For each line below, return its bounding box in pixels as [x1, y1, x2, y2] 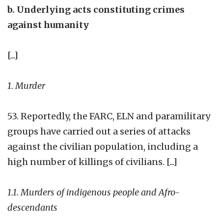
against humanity [7, 19, 89, 30]
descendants [7, 201, 57, 213]
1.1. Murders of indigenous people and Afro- [7, 186, 180, 198]
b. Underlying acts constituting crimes [7, 3, 185, 15]
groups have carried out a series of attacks [7, 125, 191, 137]
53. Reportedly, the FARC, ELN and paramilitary [7, 110, 210, 122]
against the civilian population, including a [7, 140, 198, 152]
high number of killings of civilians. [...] [7, 156, 177, 167]
